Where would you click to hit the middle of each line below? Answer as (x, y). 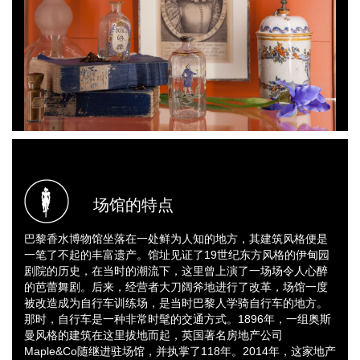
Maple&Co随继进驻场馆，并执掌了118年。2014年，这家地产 (180, 351)
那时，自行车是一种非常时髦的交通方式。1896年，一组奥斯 (178, 319)
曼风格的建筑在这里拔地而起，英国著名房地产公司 (153, 335)
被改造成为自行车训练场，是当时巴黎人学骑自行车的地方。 (176, 303)
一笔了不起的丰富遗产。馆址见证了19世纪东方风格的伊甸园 (177, 254)
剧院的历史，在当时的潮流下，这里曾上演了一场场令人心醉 (176, 270)
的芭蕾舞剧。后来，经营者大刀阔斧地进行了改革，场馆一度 (176, 286)
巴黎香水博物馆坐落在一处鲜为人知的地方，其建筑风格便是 (176, 238)
